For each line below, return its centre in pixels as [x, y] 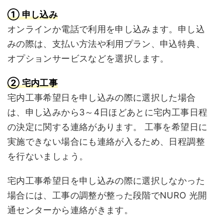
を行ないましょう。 [48, 156]
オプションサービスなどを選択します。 [88, 58]
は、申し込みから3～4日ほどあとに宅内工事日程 [108, 112]
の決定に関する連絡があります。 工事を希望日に [108, 127]
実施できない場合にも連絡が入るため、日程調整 [106, 142]
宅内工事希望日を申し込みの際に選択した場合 [102, 98]
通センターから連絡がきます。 [70, 210]
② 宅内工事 [33, 83]
